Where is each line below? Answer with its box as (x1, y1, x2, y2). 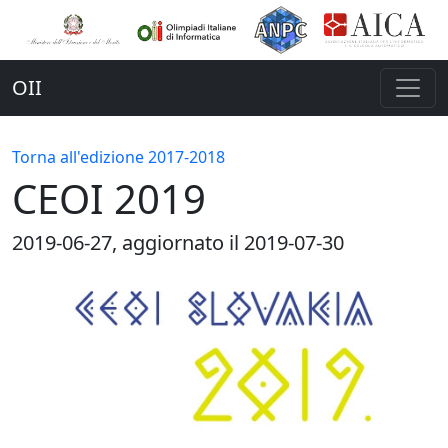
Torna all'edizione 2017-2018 (12, 146, 225, 168)
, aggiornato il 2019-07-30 (112, 229, 344, 256)
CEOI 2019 (12, 171, 206, 226)
